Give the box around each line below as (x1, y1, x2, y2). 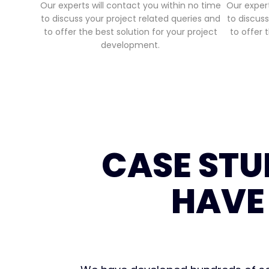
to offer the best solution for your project (43, 26, 217, 38)
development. (101, 39, 160, 52)
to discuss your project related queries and (40, 13, 220, 25)
